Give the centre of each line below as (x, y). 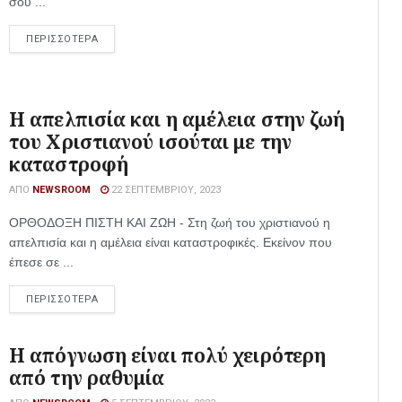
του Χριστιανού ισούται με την (150, 142)
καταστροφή (69, 164)
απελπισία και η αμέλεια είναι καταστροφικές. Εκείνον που (170, 242)
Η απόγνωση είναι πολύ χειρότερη (168, 355)
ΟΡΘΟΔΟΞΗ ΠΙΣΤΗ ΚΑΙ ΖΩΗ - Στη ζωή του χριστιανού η (170, 223)
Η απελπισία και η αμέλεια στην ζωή (177, 119)
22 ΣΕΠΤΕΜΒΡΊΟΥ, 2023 (165, 190)
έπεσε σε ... (41, 262)
